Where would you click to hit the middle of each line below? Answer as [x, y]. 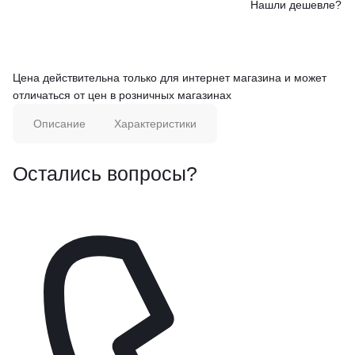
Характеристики [156, 123]
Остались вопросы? [105, 174]
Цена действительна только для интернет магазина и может [170, 77]
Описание [59, 123]
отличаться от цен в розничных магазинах [122, 95]
